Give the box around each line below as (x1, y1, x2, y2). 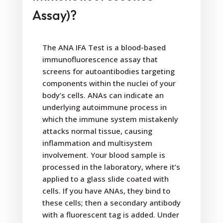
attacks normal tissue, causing (42, 126, 152, 136)
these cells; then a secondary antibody (42, 198, 181, 208)
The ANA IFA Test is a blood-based (42, 42, 166, 53)
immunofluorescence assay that (42, 54, 158, 65)
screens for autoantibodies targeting (42, 66, 175, 77)
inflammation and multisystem (42, 138, 152, 148)
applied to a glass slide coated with (42, 174, 169, 184)
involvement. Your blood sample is (42, 150, 165, 160)
